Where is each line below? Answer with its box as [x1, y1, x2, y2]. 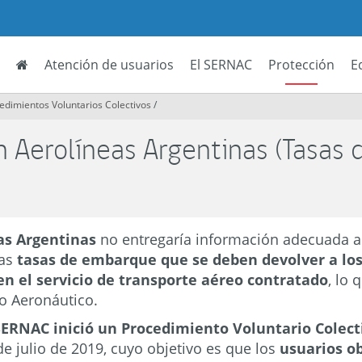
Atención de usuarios [44, 56, 174, 74]
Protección [268, 56, 335, 74]
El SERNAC [190, 56, 252, 74]
